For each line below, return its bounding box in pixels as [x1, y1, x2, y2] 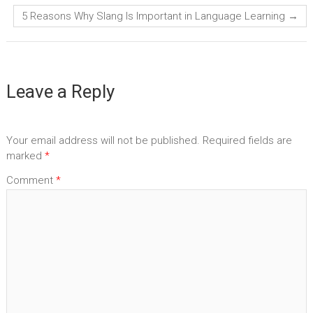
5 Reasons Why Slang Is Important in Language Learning [22, 10, 289, 23]
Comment [6, 174, 56, 187]
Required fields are [202, 133, 292, 147]
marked [6, 149, 45, 162]
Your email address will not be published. [6, 133, 200, 147]
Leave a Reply [6, 81, 115, 103]
